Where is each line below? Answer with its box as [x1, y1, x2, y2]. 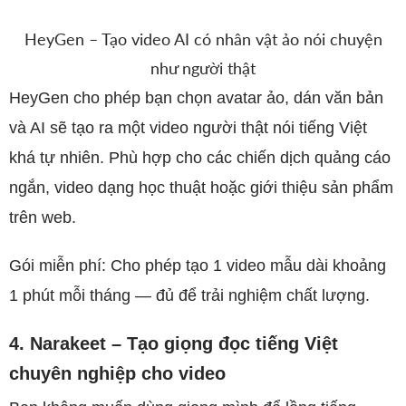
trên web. [9, 208, 76, 227]
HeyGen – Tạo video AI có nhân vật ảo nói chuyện [24, 29, 382, 49]
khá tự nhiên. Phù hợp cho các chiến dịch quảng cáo [9, 149, 391, 167]
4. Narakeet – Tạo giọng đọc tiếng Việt [9, 333, 338, 353]
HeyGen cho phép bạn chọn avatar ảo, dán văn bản [9, 89, 383, 107]
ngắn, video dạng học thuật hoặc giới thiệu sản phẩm [9, 179, 393, 197]
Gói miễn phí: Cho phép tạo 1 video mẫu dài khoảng [9, 256, 386, 275]
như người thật [150, 58, 256, 78]
